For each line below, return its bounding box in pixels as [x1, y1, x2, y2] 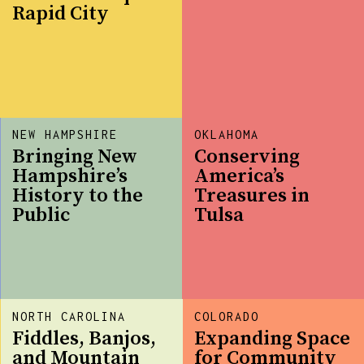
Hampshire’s [12, 164, 128, 189]
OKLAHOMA [194, 128, 260, 142]
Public [12, 203, 71, 228]
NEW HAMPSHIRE [12, 128, 119, 142]
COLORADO [194, 310, 260, 324]
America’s [194, 164, 285, 189]
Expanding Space [194, 327, 351, 352]
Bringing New [12, 145, 138, 170]
